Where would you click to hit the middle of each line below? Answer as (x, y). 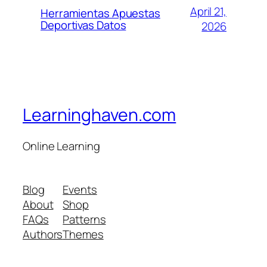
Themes (83, 235)
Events (80, 190)
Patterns (84, 220)
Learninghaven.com (100, 114)
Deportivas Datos (83, 25)
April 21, (208, 11)
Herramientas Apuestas (100, 13)
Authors (43, 235)
